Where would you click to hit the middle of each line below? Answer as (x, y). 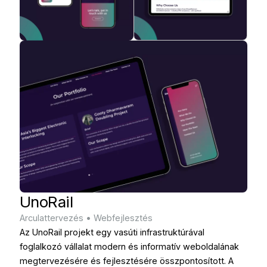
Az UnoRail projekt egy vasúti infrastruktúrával (112, 232)
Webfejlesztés (123, 218)
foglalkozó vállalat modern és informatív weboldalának (129, 246)
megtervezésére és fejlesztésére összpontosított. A (127, 260)
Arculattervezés (52, 218)
